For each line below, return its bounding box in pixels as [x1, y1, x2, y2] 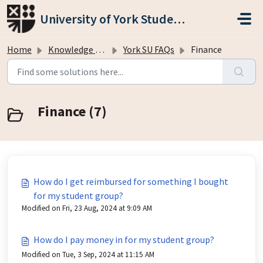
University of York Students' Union [173, 11, 185, 27]
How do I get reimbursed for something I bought [33, 176, 228, 187]
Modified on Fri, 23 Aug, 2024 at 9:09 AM [22, 203, 152, 213]
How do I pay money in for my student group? [33, 234, 214, 245]
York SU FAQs [123, 43, 174, 55]
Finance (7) [38, 102, 107, 120]
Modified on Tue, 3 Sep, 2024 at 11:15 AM [22, 249, 154, 259]
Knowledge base [48, 43, 95, 55]
